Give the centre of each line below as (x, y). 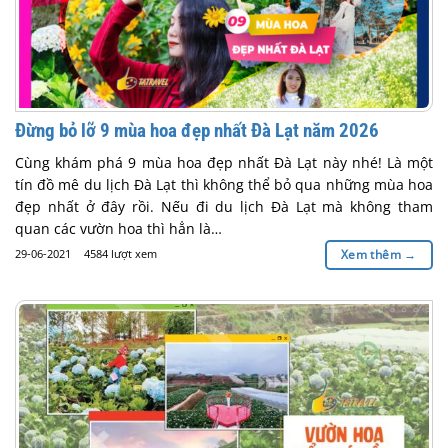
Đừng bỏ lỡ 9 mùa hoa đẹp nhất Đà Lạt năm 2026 (197, 130)
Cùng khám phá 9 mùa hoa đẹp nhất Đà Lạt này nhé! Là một (224, 163)
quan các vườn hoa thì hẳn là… (118, 229)
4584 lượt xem (120, 254)
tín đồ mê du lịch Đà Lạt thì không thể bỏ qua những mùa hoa (224, 185)
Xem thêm (372, 255)
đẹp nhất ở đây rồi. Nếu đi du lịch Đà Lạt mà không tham (224, 207)
